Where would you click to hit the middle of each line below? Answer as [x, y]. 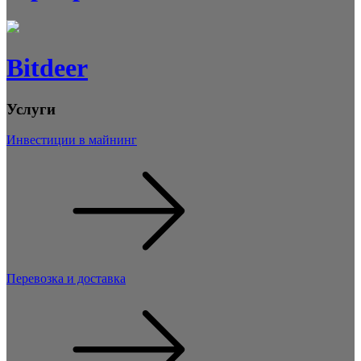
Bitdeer [47, 68]
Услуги [31, 109]
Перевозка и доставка [66, 279]
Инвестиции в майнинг [72, 140]
